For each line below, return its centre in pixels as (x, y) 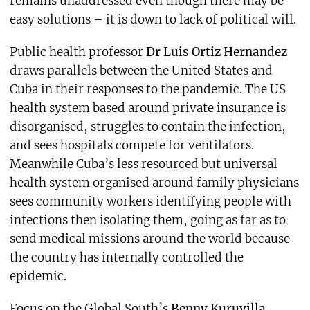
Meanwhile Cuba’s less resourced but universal (143, 164)
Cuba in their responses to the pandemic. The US (147, 90)
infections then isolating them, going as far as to (147, 220)
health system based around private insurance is (147, 108)
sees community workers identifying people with (150, 202)
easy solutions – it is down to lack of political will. (153, 20)
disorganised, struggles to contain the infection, (147, 127)
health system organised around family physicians (154, 183)
